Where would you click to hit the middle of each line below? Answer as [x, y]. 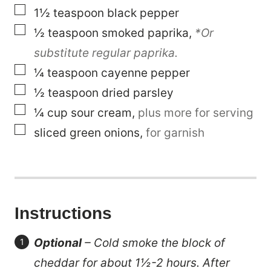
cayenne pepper [145, 73]
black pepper [143, 13]
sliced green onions [87, 132]
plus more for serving [196, 113]
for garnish [175, 132]
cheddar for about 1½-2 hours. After [132, 263]
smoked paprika [145, 33]
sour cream [101, 113]
